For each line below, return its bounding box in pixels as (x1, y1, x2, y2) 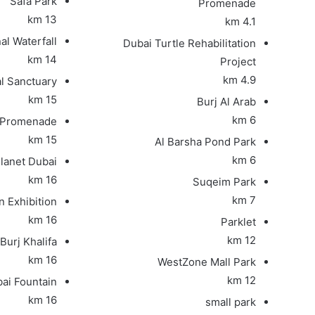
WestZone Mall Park (157, 255, 257, 269)
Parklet (221, 214, 257, 229)
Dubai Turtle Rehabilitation (123, 36, 257, 50)
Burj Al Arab (197, 94, 257, 108)
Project (220, 54, 257, 68)
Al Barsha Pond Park (155, 134, 257, 148)
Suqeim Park (193, 174, 257, 188)
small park (205, 295, 257, 309)
